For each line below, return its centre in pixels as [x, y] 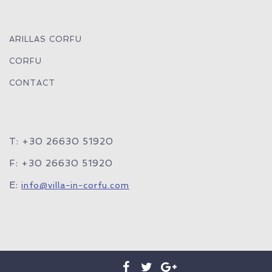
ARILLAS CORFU [46, 39]
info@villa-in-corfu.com [75, 185]
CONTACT [32, 83]
